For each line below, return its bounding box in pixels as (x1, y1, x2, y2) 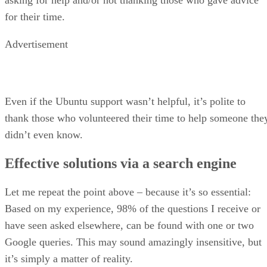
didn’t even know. (5, 128, 83, 141)
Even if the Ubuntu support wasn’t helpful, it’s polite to (5, 95, 246, 107)
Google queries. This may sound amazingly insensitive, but (5, 235, 262, 248)
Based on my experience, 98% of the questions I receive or (5, 202, 260, 215)
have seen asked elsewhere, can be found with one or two (5, 219, 254, 231)
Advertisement (5, 38, 68, 50)
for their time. (5, 10, 65, 23)
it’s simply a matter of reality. (5, 252, 133, 265)
